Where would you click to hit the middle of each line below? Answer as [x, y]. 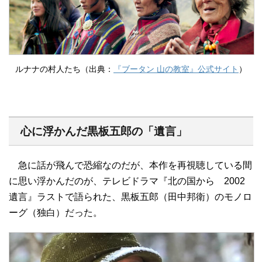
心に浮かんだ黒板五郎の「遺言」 [104, 132]
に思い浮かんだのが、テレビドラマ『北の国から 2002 [127, 181]
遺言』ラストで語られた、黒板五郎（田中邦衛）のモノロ [130, 197]
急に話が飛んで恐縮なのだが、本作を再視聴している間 [130, 166]
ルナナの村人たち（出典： [64, 69]
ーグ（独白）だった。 [56, 213]
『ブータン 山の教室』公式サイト [176, 69]
